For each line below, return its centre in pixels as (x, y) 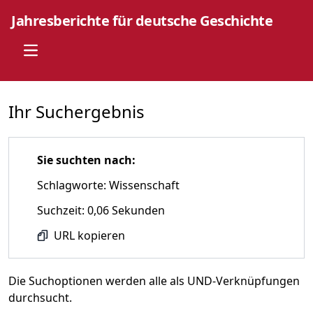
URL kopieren (89, 235)
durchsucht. (40, 298)
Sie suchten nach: (86, 160)
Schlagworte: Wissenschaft (108, 185)
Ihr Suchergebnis (77, 111)
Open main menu (71, 56)
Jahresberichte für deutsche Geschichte (142, 21)
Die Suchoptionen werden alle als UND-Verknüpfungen (154, 281)
